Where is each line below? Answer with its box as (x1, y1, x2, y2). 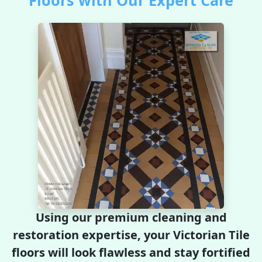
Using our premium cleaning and (35, 209, 227, 225)
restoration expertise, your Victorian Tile (12, 227, 250, 243)
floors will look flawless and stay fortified (12, 244, 250, 260)
